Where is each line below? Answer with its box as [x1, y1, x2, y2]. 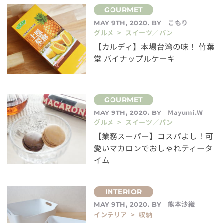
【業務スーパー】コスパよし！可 [94, 130, 214, 142]
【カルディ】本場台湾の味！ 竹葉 [94, 40, 215, 52]
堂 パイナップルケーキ [94, 52, 176, 64]
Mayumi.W [168, 107, 203, 117]
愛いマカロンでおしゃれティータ [94, 142, 213, 154]
